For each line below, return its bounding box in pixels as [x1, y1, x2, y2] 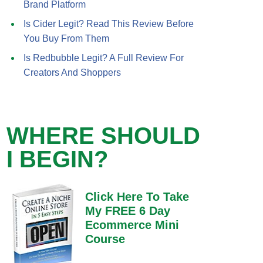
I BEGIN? [6, 146, 108, 172]
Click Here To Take [85, 190, 189, 203]
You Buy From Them [23, 33, 109, 43]
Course [85, 232, 125, 245]
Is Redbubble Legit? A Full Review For [23, 53, 184, 63]
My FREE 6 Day [85, 204, 170, 217]
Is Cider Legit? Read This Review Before [23, 19, 194, 29]
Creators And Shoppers [23, 68, 121, 77]
